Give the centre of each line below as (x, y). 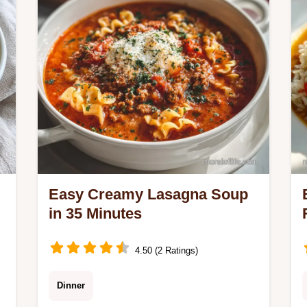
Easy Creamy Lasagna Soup (148, 194)
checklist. (74, 9)
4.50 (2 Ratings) (167, 250)
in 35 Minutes (95, 213)
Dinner (71, 286)
